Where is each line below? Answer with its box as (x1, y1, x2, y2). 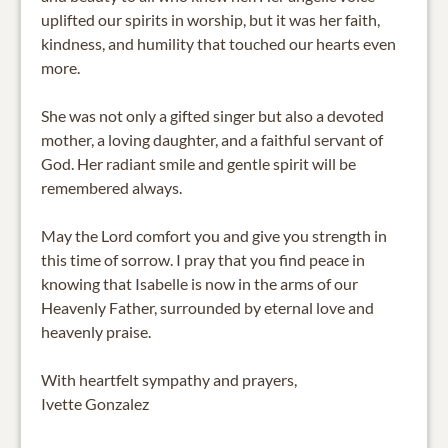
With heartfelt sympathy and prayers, (41, 369, 297, 389)
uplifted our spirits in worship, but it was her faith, (41, 9, 380, 29)
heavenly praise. (41, 321, 151, 341)
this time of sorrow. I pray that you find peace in (41, 249, 365, 269)
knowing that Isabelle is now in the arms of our (41, 273, 358, 293)
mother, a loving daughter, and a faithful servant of (41, 129, 383, 149)
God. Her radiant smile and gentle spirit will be (41, 153, 356, 173)
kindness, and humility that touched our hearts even (41, 33, 396, 53)
